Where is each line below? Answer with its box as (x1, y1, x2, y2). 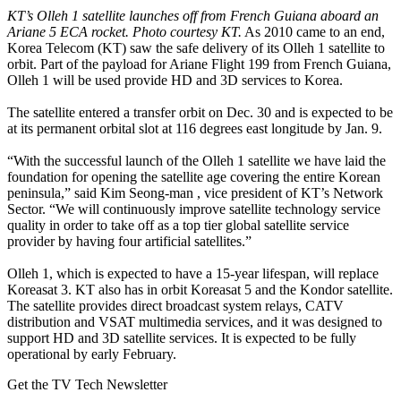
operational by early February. (7, 346, 176, 363)
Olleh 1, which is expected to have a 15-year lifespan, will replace (7, 266, 379, 282)
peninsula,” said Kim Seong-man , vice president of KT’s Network (7, 185, 383, 201)
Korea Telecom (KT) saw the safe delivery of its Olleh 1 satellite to (7, 40, 385, 56)
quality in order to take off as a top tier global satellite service (7, 218, 349, 234)
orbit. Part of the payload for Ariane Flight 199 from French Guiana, (7, 56, 391, 73)
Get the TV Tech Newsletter (7, 377, 167, 393)
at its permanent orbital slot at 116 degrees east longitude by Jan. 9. (7, 121, 382, 137)
